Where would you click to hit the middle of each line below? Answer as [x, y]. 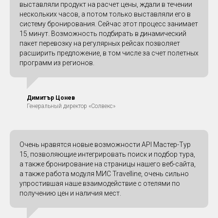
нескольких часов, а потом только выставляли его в [105, 14]
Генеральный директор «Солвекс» [71, 106]
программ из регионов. [57, 63]
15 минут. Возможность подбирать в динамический [103, 34]
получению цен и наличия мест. [70, 193]
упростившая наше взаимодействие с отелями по [100, 184]
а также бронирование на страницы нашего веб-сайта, [108, 164]
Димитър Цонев [51, 98]
